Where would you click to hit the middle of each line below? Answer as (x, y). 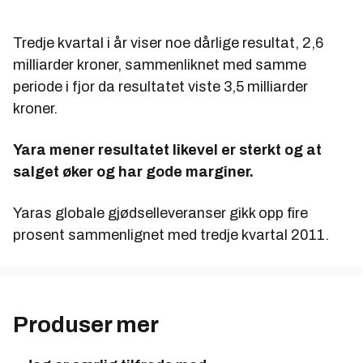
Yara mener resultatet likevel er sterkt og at (167, 150)
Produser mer (86, 325)
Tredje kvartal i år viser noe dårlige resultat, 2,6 (168, 43)
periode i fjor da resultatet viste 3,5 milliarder (160, 87)
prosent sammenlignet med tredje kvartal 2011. (171, 235)
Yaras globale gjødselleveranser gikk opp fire (160, 213)
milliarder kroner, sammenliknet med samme (160, 65)
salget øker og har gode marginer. (133, 172)
